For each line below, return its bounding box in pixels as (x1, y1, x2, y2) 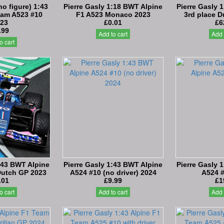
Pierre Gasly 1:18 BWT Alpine (63, 2, 162, 10)
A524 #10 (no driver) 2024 (69, 168, 156, 176)
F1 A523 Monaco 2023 (75, 10, 150, 18)
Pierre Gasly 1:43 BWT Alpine (63, 160, 162, 168)
